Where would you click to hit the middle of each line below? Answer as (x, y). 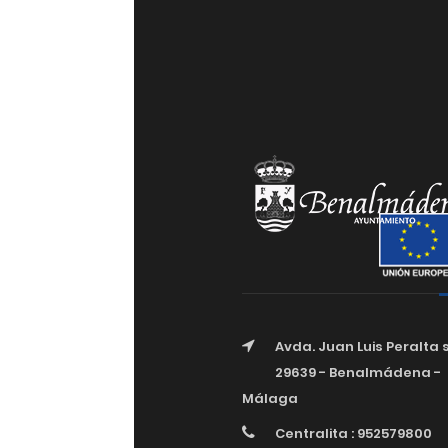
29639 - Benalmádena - (357, 372)
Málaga (269, 398)
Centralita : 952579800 (353, 433)
